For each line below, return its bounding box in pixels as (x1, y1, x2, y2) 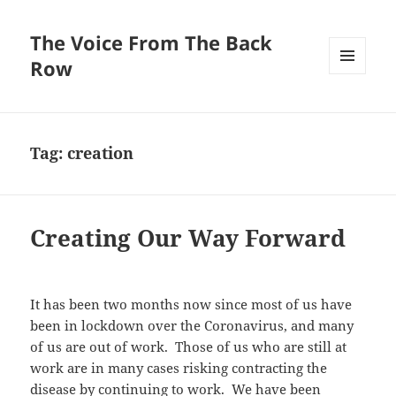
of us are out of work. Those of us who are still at (30, 338, 347, 356)
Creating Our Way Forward (30, 222, 346, 255)
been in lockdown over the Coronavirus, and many (30, 316, 354, 335)
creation (67, 142, 134, 164)
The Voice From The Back (30, 29, 273, 57)
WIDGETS (329, 103, 379, 119)
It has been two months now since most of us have (30, 295, 353, 314)
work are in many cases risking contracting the (30, 359, 328, 377)
